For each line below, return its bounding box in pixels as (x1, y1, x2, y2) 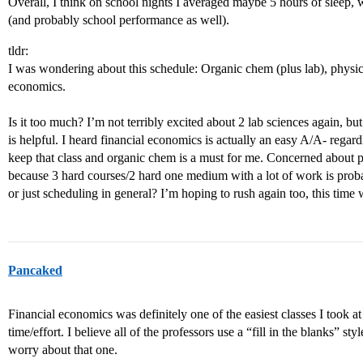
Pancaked (8, 263, 62, 277)
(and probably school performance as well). (8, 13, 229, 27)
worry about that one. (8, 343, 117, 357)
